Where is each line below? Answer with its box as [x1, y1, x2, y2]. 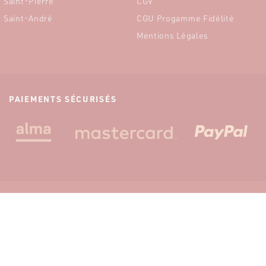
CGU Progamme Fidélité [136, 13, 235, 24]
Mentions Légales [136, 30, 209, 41]
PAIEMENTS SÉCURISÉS [9, 93, 117, 104]
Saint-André [4, 13, 53, 24]
